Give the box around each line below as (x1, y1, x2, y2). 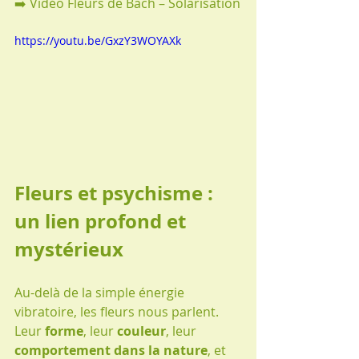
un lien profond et (14, 207, 191, 235)
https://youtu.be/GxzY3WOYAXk (14, 33, 181, 48)
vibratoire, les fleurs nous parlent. (14, 302, 222, 321)
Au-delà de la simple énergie (14, 283, 188, 301)
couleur (117, 321, 166, 340)
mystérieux (14, 235, 123, 263)
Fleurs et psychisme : (14, 179, 218, 207)
